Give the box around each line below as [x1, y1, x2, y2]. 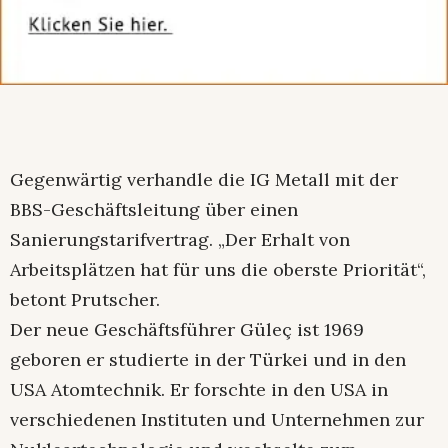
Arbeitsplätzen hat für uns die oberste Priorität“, [10, 258, 426, 282]
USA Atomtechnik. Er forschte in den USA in [10, 378, 388, 402]
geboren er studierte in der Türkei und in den [10, 348, 406, 372]
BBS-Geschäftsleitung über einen [10, 198, 298, 222]
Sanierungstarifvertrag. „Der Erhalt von [10, 228, 350, 252]
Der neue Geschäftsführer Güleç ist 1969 [10, 318, 364, 342]
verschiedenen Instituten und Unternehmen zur [10, 408, 424, 432]
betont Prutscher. [10, 288, 160, 312]
